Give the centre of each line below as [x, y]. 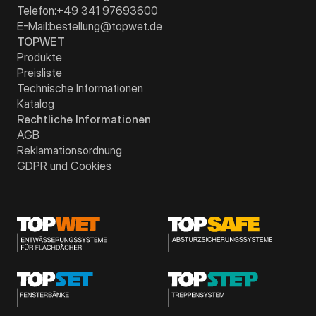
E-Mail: [33, 26]
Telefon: [37, 11]
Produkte [39, 57]
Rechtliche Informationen [84, 120]
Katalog [36, 104]
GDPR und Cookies [64, 166]
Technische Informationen [80, 89]
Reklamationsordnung [69, 151]
